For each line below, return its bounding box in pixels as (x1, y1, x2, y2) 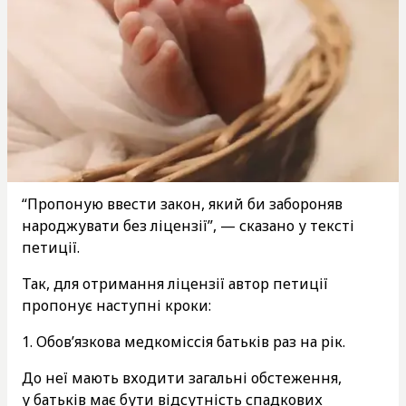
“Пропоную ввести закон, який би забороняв (22, 193, 343, 214)
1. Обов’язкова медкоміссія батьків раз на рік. (22, 331, 345, 352)
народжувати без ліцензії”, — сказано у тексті (22, 215, 354, 236)
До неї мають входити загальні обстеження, (22, 367, 342, 388)
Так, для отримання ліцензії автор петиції (22, 273, 328, 294)
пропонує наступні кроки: (22, 295, 211, 315)
